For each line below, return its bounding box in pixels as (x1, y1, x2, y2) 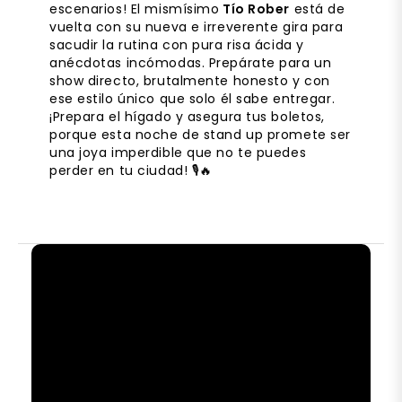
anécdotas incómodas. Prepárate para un (49, 53, 332, 72)
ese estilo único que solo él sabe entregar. (49, 89, 336, 108)
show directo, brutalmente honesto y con (49, 71, 330, 90)
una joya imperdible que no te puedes (49, 143, 307, 162)
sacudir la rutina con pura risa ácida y (49, 35, 304, 54)
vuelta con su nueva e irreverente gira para (49, 17, 344, 36)
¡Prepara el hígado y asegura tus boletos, (49, 107, 325, 126)
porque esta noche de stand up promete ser (49, 125, 351, 144)
